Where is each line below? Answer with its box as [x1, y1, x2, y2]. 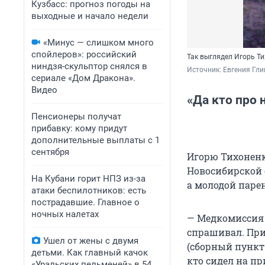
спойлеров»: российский [31, 49, 137, 60]
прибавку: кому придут [31, 123, 127, 134]
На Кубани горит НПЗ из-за [31, 173, 146, 184]
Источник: [187, 66, 223, 75]
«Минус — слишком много [43, 37, 154, 48]
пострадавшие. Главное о [31, 197, 140, 208]
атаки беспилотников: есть [31, 185, 146, 196]
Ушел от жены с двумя [43, 235, 138, 246]
